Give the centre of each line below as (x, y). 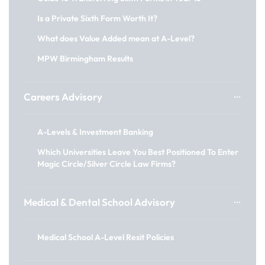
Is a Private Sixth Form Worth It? (97, 18)
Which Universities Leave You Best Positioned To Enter (138, 152)
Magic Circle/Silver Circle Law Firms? (106, 164)
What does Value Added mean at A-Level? (116, 38)
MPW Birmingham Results (85, 59)
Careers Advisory (63, 97)
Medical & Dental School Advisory (99, 202)
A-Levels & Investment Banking (95, 132)
